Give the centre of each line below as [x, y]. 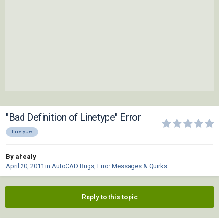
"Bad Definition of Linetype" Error [74, 118]
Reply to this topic [109, 197]
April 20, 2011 [25, 166]
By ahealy [21, 157]
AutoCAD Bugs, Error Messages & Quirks [109, 166]
